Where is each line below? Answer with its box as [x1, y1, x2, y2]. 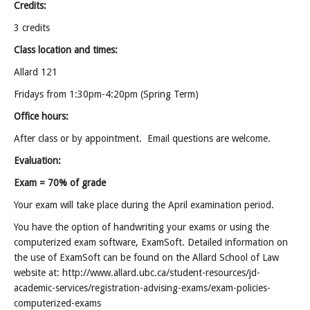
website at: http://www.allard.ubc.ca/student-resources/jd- [14, 267, 260, 278]
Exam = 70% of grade [14, 177, 106, 188]
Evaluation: [14, 155, 61, 166]
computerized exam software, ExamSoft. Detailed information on [14, 237, 288, 248]
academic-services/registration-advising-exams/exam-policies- [14, 282, 271, 293]
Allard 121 [14, 66, 57, 77]
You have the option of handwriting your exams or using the [14, 221, 269, 232]
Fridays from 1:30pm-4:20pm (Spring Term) [14, 89, 199, 100]
